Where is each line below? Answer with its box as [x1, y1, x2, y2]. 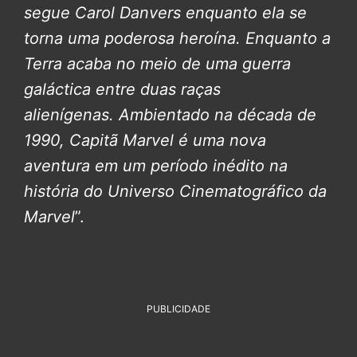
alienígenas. [24, 104, 114, 124]
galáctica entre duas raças [24, 79, 221, 99]
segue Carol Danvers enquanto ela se [24, 2, 307, 22]
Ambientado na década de [119, 104, 316, 124]
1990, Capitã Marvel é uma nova [24, 130, 266, 150]
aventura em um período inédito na [24, 155, 288, 175]
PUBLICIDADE [147, 302, 210, 315]
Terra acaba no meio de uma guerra [24, 53, 291, 73]
